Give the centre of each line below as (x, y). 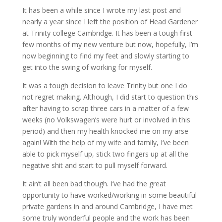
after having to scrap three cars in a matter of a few (105, 109)
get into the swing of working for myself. (87, 67)
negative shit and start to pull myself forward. (95, 166)
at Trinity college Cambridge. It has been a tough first (107, 33)
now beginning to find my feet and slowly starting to (106, 56)
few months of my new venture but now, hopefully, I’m (110, 45)
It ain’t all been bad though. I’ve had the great (94, 184)
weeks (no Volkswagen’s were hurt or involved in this (106, 120)
